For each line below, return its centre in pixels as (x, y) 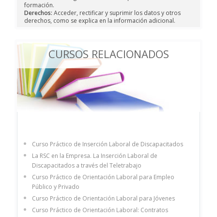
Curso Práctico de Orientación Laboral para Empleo (103, 177)
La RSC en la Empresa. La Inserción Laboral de (95, 155)
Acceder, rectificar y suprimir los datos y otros (116, 13)
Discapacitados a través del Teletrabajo (87, 165)
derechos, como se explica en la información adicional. (100, 21)
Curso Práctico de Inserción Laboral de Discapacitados (108, 144)
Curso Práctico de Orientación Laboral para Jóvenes (103, 198)
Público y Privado (56, 186)
